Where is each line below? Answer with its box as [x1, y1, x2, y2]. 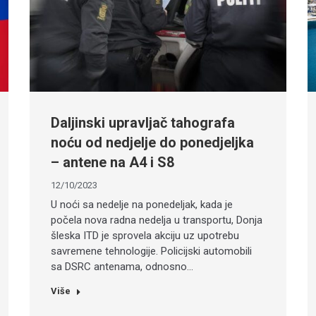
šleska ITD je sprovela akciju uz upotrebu [51, 229, 240, 243]
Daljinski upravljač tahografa [51, 114, 236, 132]
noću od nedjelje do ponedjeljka [51, 134, 255, 152]
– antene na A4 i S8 [51, 154, 175, 171]
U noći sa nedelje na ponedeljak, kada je [51, 198, 233, 212]
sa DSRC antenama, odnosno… [51, 260, 194, 274]
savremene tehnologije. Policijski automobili [51, 245, 253, 258]
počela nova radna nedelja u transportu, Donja [51, 214, 263, 227]
